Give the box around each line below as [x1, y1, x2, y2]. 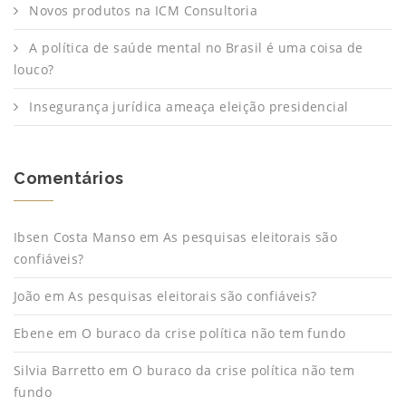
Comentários [14, 169, 124, 188]
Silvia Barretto [14, 362, 105, 379]
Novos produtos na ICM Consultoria [29, 2, 258, 19]
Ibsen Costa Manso [14, 228, 136, 246]
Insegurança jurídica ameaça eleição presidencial [29, 98, 349, 115]
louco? [14, 61, 54, 78]
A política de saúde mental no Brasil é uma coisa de [29, 39, 363, 56]
